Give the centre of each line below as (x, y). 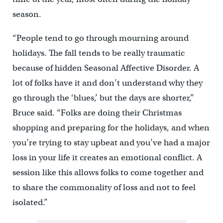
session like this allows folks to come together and (108, 172)
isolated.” (30, 202)
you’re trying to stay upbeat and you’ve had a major (111, 143)
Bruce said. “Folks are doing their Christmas (97, 113)
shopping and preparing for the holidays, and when (111, 128)
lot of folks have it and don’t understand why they (107, 83)
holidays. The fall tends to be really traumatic (98, 53)
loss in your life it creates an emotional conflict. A (107, 158)
